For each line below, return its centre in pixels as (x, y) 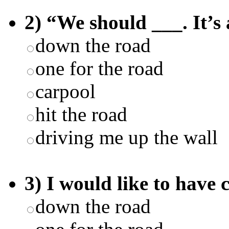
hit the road (81, 114)
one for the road (99, 68)
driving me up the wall (127, 137)
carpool (65, 91)
